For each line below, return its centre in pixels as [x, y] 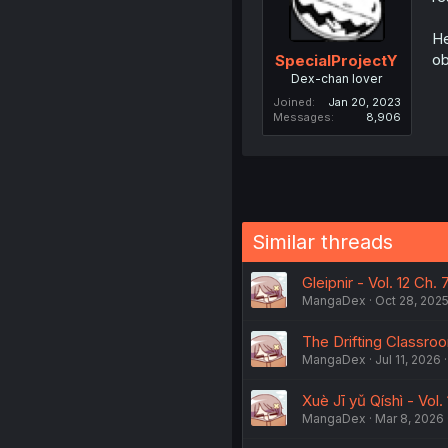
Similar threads [322, 241]
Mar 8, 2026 [409, 418]
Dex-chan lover [337, 78]
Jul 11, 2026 [407, 359]
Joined [292, 101]
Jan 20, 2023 [364, 101]
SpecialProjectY [337, 60]
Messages [301, 116]
